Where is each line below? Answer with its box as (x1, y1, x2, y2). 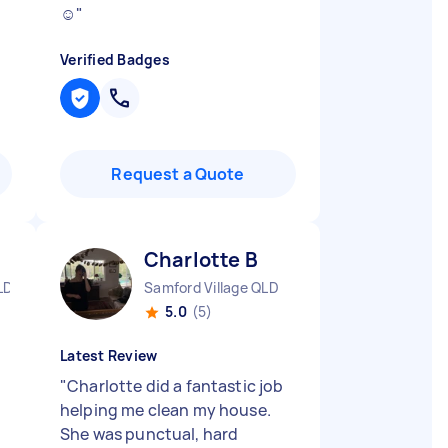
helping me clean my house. (60, 399, 271, 421)
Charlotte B (144, 246, 258, 273)
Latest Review (60, 346, 158, 365)
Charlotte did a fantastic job (67, 375, 284, 397)
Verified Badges (60, 50, 170, 69)
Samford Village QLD (144, 278, 279, 297)
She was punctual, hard (60, 423, 239, 445)
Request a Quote (111, 163, 245, 185)
